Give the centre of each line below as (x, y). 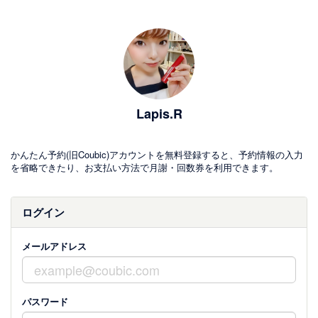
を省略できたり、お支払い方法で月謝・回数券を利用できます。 (144, 167)
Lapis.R (159, 114)
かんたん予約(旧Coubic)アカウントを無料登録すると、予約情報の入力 (157, 154)
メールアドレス (54, 246)
